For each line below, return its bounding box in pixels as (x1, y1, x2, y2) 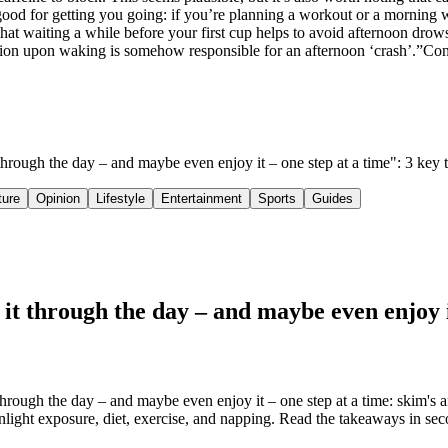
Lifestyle (96, 191, 145, 207)
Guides (312, 191, 353, 207)
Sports (258, 191, 296, 207)
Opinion (36, 191, 80, 207)
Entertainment (161, 191, 242, 207)
